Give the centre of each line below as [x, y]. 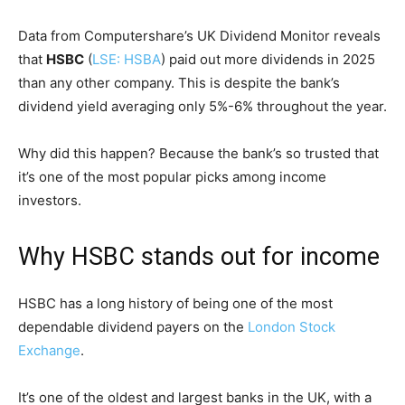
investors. [50, 200]
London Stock [292, 326]
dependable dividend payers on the [133, 326]
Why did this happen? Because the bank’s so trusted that [198, 153]
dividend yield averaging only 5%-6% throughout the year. [202, 106]
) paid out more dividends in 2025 [268, 59]
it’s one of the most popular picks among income [172, 176]
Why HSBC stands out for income [199, 256]
